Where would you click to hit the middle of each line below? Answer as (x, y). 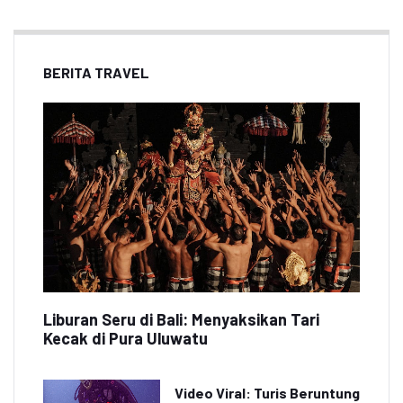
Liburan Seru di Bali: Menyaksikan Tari (181, 320)
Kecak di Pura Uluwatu (125, 339)
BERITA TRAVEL (96, 73)
